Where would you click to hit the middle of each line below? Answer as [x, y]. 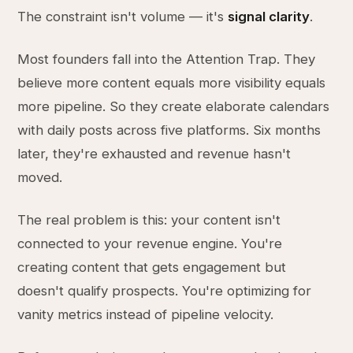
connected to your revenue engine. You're [150, 243]
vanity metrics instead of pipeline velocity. [146, 314]
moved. [40, 177]
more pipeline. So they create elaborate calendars [174, 106]
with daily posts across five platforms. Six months [169, 130]
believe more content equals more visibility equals [172, 83]
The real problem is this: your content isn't [149, 220]
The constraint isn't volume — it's [123, 17]
